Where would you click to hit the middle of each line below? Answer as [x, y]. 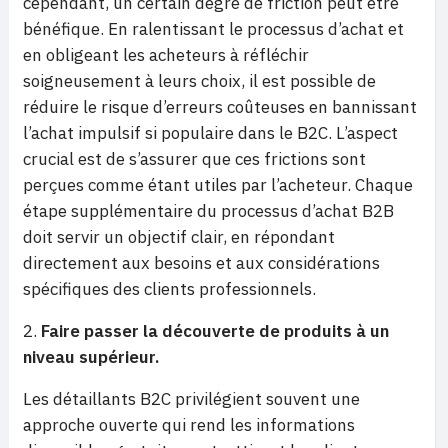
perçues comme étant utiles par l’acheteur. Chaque [218, 185]
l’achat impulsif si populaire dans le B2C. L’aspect [210, 133]
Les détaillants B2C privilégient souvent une [191, 399]
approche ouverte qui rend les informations [189, 425]
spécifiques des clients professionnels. [169, 289]
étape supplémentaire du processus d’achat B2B [208, 211]
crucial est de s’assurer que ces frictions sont [194, 159]
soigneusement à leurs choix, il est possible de [199, 81]
